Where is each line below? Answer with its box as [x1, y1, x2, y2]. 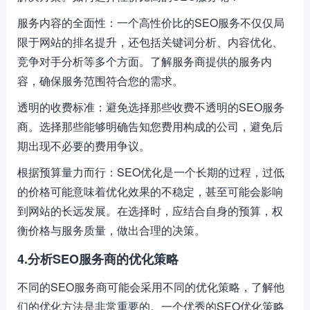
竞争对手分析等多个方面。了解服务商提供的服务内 [17, 53, 272, 69]
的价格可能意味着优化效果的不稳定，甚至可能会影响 [17, 183, 283, 199]
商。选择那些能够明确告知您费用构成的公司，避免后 [17, 118, 283, 134]
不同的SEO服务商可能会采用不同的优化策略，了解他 [17, 279, 284, 295]
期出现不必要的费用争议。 [17, 138, 150, 154]
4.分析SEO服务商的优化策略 [17, 250, 179, 268]
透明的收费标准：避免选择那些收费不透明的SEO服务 [17, 99, 284, 115]
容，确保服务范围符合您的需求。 [17, 73, 183, 89]
